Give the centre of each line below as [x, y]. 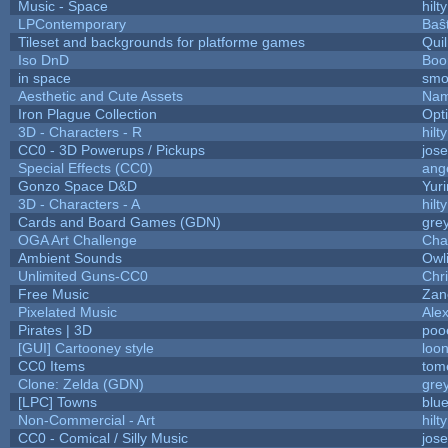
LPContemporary [71, 23]
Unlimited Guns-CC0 [82, 275]
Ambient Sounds [69, 257]
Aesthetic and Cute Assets [100, 95]
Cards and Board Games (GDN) [119, 221]
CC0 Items [51, 365]
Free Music [53, 293]
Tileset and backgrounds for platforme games [161, 41]
